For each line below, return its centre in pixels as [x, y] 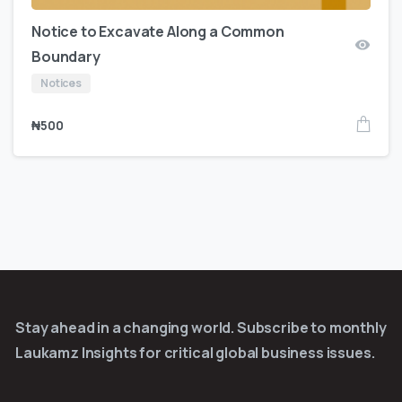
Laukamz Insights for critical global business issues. [195, 353]
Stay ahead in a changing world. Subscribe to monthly [201, 328]
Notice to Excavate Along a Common [158, 32]
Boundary [66, 57]
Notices [61, 83]
